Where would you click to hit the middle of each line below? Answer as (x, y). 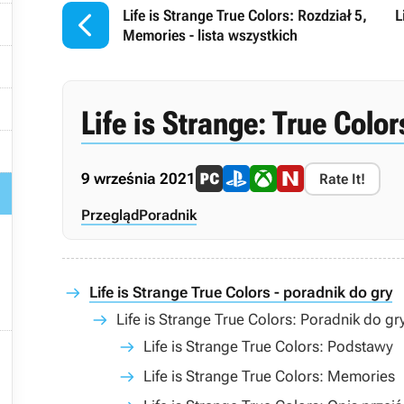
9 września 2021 (138, 178)
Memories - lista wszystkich (210, 35)
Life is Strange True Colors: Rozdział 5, (245, 15)
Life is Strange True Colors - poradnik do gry (241, 292)
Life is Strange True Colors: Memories (269, 376)
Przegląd (110, 215)
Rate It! (342, 179)
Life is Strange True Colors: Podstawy (268, 346)
